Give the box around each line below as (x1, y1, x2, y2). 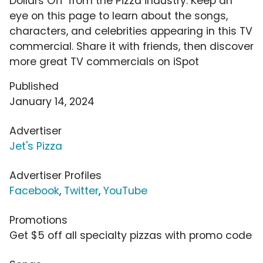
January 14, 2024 (9, 95, 95, 109)
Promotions (9, 213, 68, 228)
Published (9, 79, 59, 94)
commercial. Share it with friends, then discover (9, 39, 254, 54)
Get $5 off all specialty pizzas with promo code (9, 228, 252, 243)
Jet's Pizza (9, 139, 62, 154)
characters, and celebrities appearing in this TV (9, 24, 252, 39)
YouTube (103, 184, 147, 198)
